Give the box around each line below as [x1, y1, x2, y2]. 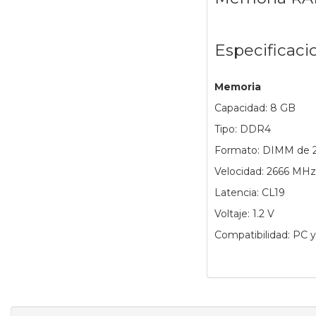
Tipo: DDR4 [214, 123, 271, 136]
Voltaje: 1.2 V [214, 207, 274, 221]
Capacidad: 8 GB [214, 102, 296, 115]
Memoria [214, 80, 261, 94]
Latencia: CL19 [214, 186, 285, 200]
